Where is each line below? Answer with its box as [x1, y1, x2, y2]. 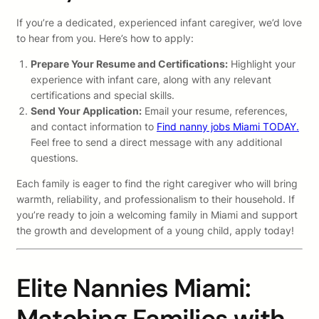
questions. [31, 152, 78, 164]
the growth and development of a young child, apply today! [16, 224, 294, 237]
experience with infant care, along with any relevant [31, 73, 271, 86]
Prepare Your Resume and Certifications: [31, 58, 228, 70]
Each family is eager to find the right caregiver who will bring [16, 177, 298, 190]
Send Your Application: [31, 105, 142, 117]
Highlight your [228, 58, 296, 70]
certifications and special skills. [31, 89, 174, 102]
